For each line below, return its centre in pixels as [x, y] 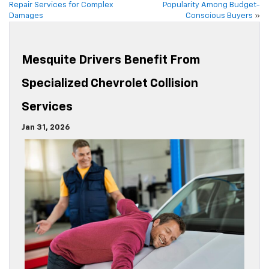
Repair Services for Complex [61, 5]
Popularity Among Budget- [211, 5]
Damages [26, 16]
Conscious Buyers [219, 16]
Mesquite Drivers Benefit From [111, 60]
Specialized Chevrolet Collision [110, 84]
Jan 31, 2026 [46, 128]
